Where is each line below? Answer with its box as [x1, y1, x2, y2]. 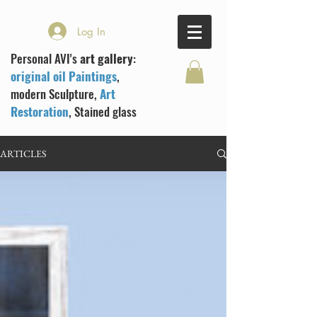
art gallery [80, 50, 133, 67]
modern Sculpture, [11, 85, 100, 103]
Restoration [11, 103, 69, 120]
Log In [77, 24, 106, 38]
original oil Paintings [11, 67, 117, 85]
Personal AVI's [11, 50, 80, 67]
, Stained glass [69, 103, 137, 120]
